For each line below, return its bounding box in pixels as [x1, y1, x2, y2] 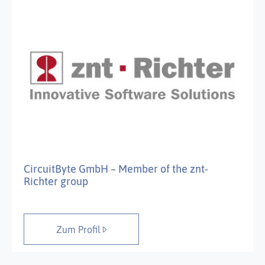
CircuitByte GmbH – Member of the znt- [24, 163, 208, 176]
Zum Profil [56, 224, 103, 235]
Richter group [24, 175, 88, 188]
